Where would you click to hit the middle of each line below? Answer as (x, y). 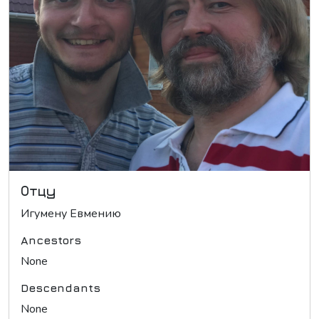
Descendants (61, 287)
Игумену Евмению (71, 213)
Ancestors (51, 240)
